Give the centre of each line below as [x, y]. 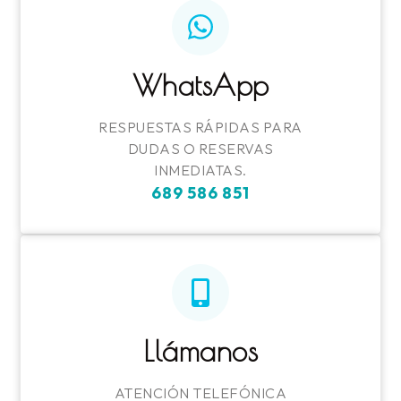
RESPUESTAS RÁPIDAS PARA [200, 127]
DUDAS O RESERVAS [200, 148]
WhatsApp [200, 85]
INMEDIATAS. [200, 170]
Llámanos [200, 350]
